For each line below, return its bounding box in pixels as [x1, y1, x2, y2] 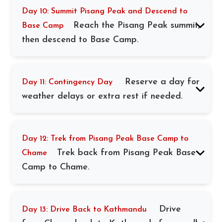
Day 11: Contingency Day [22, 78, 112, 86]
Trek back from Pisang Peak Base [57, 148, 196, 158]
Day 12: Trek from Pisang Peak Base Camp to [22, 135, 188, 143]
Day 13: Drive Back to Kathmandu [22, 206, 147, 214]
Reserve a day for [125, 77, 200, 87]
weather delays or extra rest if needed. [22, 92, 183, 101]
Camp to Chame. [22, 163, 90, 172]
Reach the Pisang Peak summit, [73, 21, 200, 30]
